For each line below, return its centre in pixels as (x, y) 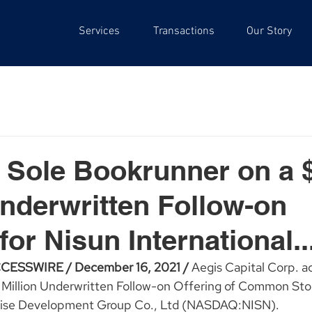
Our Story (269, 31)
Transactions (184, 31)
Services (99, 31)
